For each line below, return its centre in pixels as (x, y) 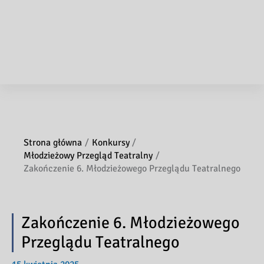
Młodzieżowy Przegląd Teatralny (88, 155)
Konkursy (110, 142)
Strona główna (53, 142)
